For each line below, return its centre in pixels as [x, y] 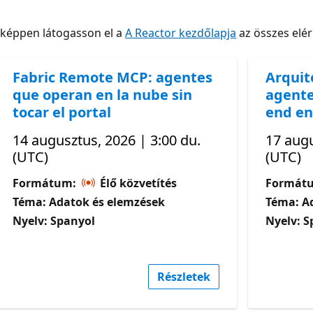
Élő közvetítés [137, 183]
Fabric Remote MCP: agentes [113, 77]
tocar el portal [62, 112]
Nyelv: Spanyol [54, 220]
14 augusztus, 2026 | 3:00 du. [107, 140]
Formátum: [46, 183]
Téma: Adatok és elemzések [89, 202]
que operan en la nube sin [103, 94]
